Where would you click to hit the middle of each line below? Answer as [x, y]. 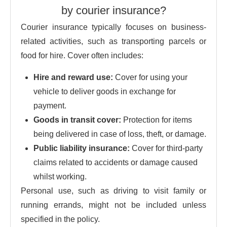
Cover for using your [150, 77]
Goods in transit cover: [77, 120]
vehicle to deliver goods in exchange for [105, 91]
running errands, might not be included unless [113, 205]
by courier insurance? [113, 10]
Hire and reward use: [73, 77]
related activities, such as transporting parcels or [113, 41]
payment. [50, 105]
